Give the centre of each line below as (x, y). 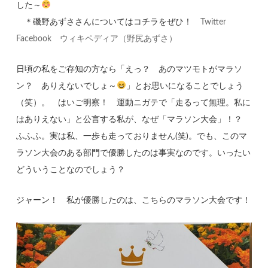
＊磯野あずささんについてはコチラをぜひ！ (109, 22)
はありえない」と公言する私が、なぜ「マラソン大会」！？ (130, 119)
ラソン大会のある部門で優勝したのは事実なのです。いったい (134, 153)
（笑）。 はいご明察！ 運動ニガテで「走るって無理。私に (134, 103)
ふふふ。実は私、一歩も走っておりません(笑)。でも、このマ (132, 136)
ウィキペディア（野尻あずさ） (119, 39)
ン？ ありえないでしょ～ (67, 86)
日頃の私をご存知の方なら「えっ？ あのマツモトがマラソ (130, 69)
